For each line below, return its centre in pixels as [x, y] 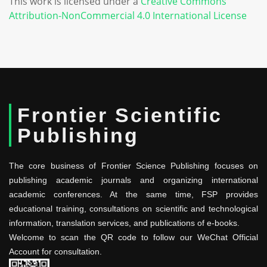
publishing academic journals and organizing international [133, 180]
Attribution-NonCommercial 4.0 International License [128, 15]
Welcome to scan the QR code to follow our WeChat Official [133, 237]
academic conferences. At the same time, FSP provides [133, 194]
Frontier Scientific [120, 115]
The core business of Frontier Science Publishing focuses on [133, 166]
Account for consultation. [55, 252]
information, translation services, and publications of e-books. [124, 223]
